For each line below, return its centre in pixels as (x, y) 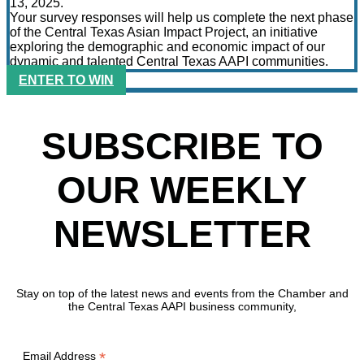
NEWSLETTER (182, 234)
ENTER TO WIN (66, 80)
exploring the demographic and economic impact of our (167, 47)
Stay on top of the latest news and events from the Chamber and (182, 293)
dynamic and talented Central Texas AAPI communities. (169, 62)
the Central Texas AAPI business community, (182, 306)
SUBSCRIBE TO (182, 146)
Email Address (61, 355)
